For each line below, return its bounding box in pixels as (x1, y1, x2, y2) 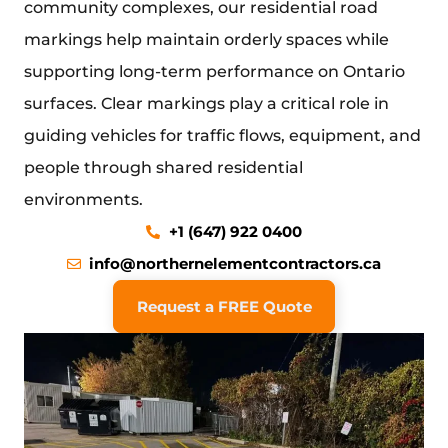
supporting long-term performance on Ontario (24, 62, 405, 81)
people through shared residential (24, 158, 303, 177)
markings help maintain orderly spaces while (24, 30, 389, 49)
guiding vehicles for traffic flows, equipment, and (24, 126, 421, 145)
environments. (24, 190, 143, 209)
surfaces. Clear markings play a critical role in (24, 94, 389, 113)
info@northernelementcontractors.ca (89, 255, 382, 273)
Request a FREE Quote (136, 297, 312, 316)
